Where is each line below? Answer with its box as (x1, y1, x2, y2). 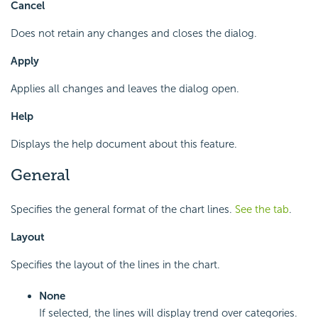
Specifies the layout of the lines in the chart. (11, 258, 220, 271)
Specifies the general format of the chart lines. (11, 202, 235, 216)
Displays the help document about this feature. (11, 138, 237, 151)
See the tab (235, 202, 289, 216)
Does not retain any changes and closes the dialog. (11, 27, 257, 40)
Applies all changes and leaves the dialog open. (11, 82, 239, 96)
